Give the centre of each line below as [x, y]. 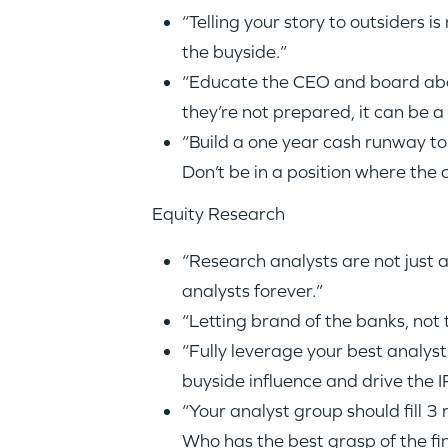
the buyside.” [234, 51]
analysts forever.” [252, 290]
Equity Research [218, 213]
